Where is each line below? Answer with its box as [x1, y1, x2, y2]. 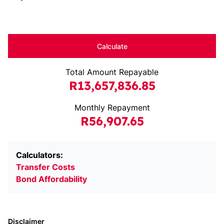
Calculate [96, 41, 127, 50]
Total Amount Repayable [65, 67, 158, 77]
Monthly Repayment [74, 102, 150, 112]
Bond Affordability [16, 174, 87, 184]
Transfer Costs [16, 162, 75, 172]
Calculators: [16, 150, 63, 160]
